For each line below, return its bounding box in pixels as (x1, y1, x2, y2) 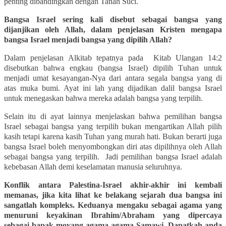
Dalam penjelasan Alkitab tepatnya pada (4, 53, 143, 62)
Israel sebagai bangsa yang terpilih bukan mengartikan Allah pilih (4, 122, 222, 131)
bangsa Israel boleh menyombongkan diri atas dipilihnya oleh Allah (4, 142, 222, 151)
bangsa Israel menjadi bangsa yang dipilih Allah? (4, 35, 172, 44)
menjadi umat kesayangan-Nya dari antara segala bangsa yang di (4, 73, 222, 82)
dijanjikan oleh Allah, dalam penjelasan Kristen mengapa (4, 25, 222, 34)
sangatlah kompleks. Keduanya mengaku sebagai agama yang (4, 200, 222, 209)
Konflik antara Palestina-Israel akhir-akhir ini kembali (4, 180, 222, 189)
